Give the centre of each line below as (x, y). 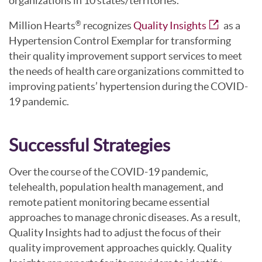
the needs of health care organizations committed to (126, 71)
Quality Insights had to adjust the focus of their (115, 233)
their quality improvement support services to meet (125, 56)
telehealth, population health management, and (116, 187)
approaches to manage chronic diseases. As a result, (125, 218)
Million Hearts (42, 25)
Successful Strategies (89, 145)
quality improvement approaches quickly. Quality (120, 248)
